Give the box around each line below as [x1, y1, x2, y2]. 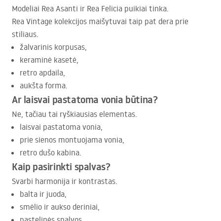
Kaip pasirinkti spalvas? [12, 160, 110, 174]
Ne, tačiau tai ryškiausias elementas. [12, 109, 137, 119]
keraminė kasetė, [20, 55, 78, 65]
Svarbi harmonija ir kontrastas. [12, 176, 117, 186]
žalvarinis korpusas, [20, 42, 87, 52]
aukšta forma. [20, 80, 68, 91]
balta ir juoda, [20, 189, 67, 199]
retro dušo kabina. [20, 147, 81, 158]
